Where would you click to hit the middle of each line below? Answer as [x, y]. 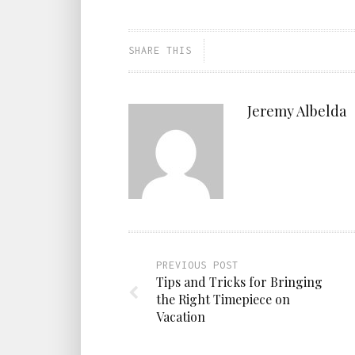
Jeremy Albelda [297, 111]
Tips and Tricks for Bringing [239, 282]
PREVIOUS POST [197, 265]
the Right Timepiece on [223, 300]
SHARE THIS [160, 51]
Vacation [181, 317]
